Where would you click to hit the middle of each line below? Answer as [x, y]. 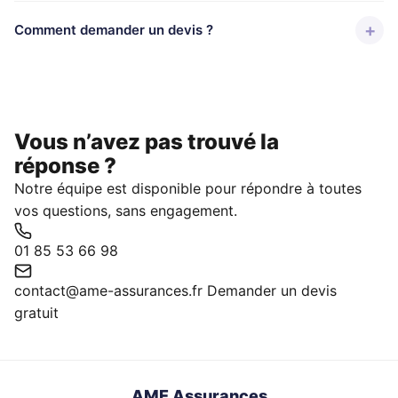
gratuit [36, 313]
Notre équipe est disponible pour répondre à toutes [188, 188]
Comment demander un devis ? [114, 30]
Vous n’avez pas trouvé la [147, 142]
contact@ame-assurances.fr [111, 291]
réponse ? [65, 166]
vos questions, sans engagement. [126, 211]
